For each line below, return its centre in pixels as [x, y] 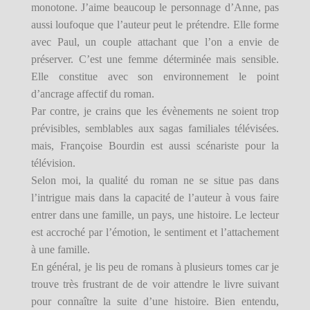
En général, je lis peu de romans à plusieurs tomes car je [155, 267]
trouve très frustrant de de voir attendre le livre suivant [155, 284]
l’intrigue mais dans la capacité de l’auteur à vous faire [155, 198]
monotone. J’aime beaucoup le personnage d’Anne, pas [155, 8]
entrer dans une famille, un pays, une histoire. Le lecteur [155, 215]
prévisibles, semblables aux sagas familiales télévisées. [155, 129]
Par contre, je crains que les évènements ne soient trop [155, 111]
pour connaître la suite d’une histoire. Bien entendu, [155, 302]
